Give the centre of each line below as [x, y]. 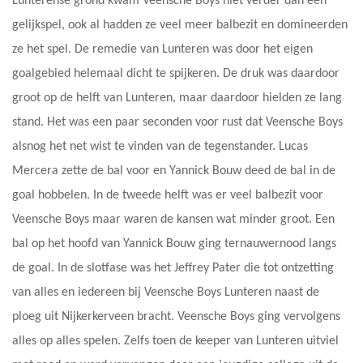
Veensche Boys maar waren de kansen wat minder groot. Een [173, 219]
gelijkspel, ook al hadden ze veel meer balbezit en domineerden [180, 25]
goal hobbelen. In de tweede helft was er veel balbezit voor [168, 195]
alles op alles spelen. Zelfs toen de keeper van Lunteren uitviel [175, 341]
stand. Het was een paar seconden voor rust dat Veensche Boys [177, 122]
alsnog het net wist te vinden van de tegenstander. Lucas [160, 146]
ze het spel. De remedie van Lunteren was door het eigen [162, 49]
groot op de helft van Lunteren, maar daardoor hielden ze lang [177, 98]
